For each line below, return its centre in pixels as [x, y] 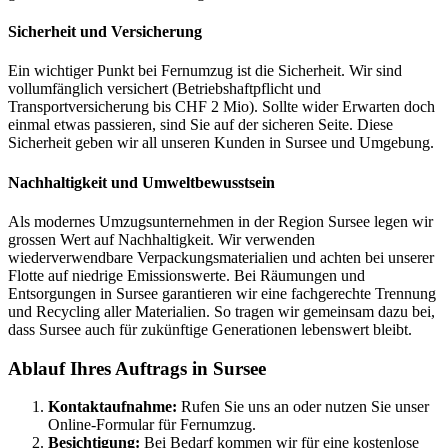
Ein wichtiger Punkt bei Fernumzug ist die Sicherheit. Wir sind [205, 71]
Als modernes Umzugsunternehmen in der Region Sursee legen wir [220, 221]
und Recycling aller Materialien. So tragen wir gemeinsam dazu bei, [221, 311]
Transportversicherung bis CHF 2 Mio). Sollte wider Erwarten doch [221, 107]
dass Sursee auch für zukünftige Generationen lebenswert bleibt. [210, 329]
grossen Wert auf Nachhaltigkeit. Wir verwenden [161, 239]
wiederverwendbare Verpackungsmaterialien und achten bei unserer [221, 257]
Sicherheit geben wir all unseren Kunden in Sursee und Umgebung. [221, 143]
